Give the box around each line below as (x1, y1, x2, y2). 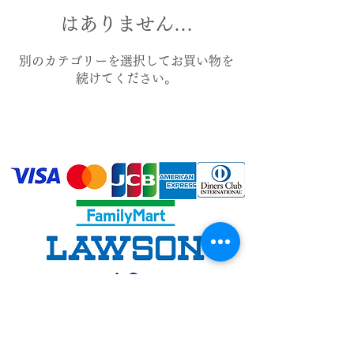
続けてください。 (76, 72, 177, 85)
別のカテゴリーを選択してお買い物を (19, 55, 234, 68)
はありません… (60, 14, 193, 34)
